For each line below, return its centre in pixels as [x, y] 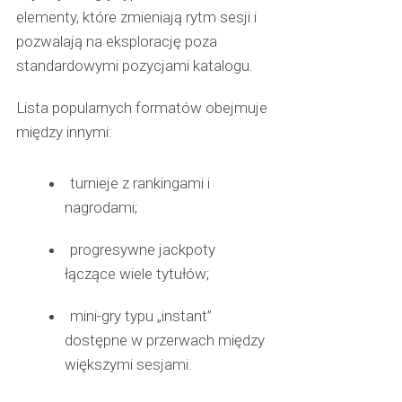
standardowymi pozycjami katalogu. [134, 66]
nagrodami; [101, 208]
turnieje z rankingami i [140, 184]
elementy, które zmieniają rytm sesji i [136, 17]
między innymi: [64, 132]
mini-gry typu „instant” [141, 316]
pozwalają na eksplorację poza [116, 42]
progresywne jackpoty [143, 250]
